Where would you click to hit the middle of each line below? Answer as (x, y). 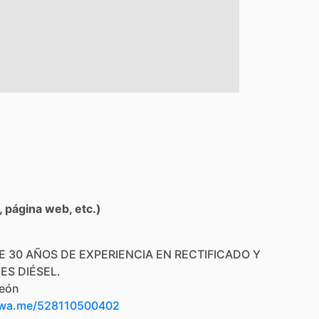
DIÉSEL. (39, 271)
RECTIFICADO (212, 254)
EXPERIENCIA (116, 254)
